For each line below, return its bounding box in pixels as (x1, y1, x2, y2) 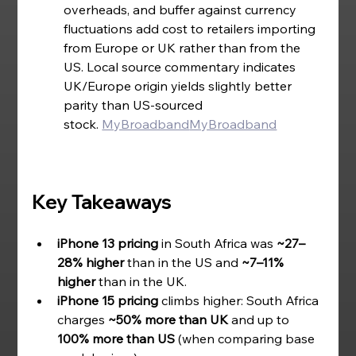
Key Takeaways (32, 190, 172, 214)
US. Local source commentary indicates (64, 59, 300, 75)
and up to (228, 311, 293, 327)
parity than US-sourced (64, 97, 207, 113)
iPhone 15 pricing (57, 292, 159, 308)
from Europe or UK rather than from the (64, 40, 304, 56)
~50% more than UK (108, 311, 229, 327)
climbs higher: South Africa (158, 292, 323, 308)
